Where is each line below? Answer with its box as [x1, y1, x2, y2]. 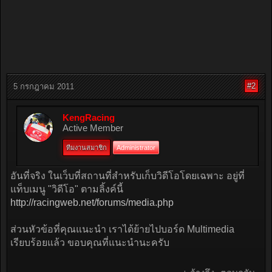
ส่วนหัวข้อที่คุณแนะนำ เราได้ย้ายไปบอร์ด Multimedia [10, 224, 234, 234]
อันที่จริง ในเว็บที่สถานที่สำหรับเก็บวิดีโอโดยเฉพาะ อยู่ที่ [10, 171, 245, 181]
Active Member [63, 123, 123, 133]
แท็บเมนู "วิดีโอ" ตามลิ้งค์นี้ [10, 184, 123, 194]
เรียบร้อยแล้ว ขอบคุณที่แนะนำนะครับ [10, 237, 169, 248]
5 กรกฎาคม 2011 [13, 82, 74, 91]
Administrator [117, 144, 155, 151]
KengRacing [63, 112, 115, 123]
